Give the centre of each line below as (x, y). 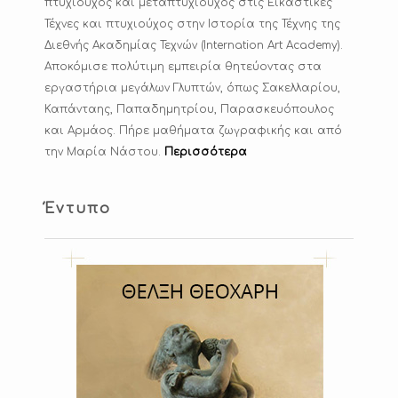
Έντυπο (78, 209)
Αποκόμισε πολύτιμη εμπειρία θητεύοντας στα (183, 67)
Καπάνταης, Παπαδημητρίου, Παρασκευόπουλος (189, 110)
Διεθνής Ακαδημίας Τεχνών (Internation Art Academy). (194, 46)
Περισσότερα (206, 152)
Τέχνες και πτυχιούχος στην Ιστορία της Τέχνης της (192, 24)
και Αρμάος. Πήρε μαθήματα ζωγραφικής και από (193, 131)
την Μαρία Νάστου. (104, 152)
